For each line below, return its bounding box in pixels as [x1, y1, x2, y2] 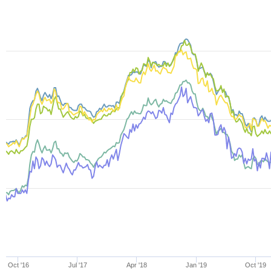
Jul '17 [68, 261, 87, 269]
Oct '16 [7, 261, 29, 269]
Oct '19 [245, 261, 267, 269]
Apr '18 [126, 261, 148, 269]
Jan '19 [186, 261, 207, 269]
